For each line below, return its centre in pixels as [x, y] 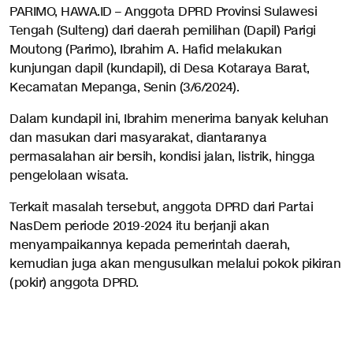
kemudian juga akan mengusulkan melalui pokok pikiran [175, 264]
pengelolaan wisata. [69, 176]
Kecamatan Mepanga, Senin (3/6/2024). [124, 88]
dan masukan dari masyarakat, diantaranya [138, 138]
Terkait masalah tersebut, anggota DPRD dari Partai [161, 208]
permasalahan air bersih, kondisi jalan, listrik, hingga [162, 157]
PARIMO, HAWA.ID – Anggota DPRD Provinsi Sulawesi [163, 12]
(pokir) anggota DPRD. [74, 283]
